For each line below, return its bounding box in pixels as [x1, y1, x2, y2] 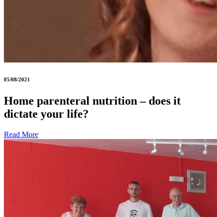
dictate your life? [4, 107, 89, 120]
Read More [4, 130, 38, 139]
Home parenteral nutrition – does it [4, 94, 181, 107]
